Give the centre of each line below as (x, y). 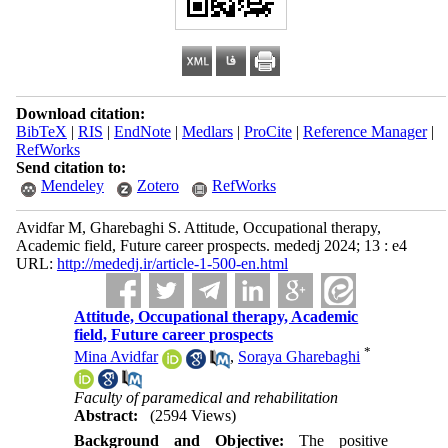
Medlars (207, 131)
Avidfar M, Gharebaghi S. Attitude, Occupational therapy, (198, 227)
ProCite (267, 131)
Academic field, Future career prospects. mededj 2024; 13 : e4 (211, 245)
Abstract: (106, 415)
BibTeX (41, 131)
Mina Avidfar (116, 357)
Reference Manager (364, 131)
